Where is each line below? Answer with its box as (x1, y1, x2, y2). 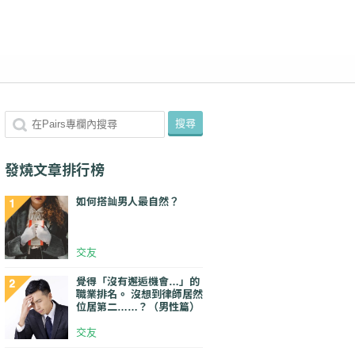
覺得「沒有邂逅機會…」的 (76, 276, 200, 288)
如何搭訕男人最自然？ (76, 196, 179, 208)
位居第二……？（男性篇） (76, 301, 200, 313)
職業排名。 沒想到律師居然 (76, 288, 203, 300)
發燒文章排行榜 (5, 162, 105, 178)
